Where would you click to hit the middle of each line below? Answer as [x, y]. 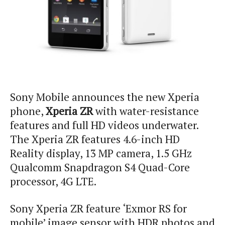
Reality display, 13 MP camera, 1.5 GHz [101, 153]
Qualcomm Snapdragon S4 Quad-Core [100, 167]
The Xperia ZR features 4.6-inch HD [95, 139]
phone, [28, 111]
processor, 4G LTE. [53, 181]
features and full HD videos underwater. [104, 125]
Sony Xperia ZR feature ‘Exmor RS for [98, 208]
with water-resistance [146, 111]
